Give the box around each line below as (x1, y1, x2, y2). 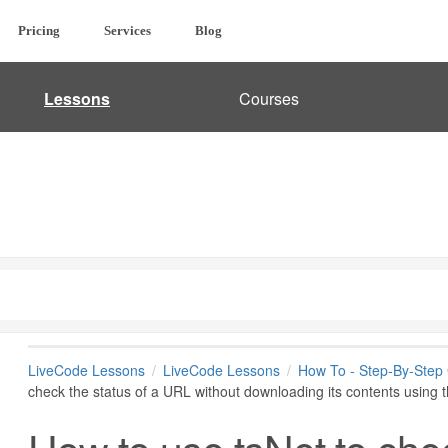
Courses (239, 87, 299, 110)
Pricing (17, 24, 60, 38)
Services (103, 24, 151, 38)
